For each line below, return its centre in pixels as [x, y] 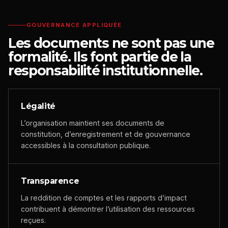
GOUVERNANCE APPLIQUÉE [74, 25]
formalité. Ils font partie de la [100, 57]
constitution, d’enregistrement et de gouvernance [106, 134]
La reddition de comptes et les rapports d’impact [104, 198]
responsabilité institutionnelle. [105, 70]
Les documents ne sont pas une [111, 43]
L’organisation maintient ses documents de [93, 123]
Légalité [38, 106]
